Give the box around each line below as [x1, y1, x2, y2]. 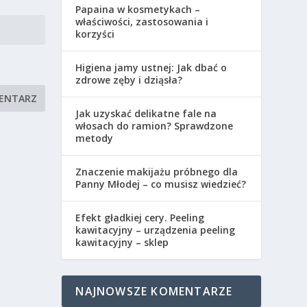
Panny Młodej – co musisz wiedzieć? [75, 177, 247, 191]
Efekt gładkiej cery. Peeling [75, 211, 205, 225]
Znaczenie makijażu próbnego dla [75, 165, 238, 179]
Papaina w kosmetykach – [75, 3, 201, 16]
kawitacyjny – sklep [75, 236, 169, 249]
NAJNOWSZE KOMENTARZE [75, 284, 233, 299]
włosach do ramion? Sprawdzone [75, 119, 234, 133]
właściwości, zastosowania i [75, 15, 209, 29]
